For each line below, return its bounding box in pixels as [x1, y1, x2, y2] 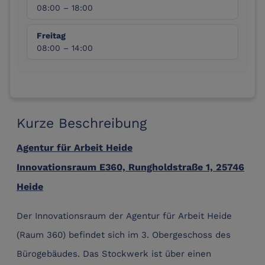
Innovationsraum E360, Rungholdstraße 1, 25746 [17, 161, 244, 173]
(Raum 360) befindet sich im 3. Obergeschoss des [17, 228, 231, 241]
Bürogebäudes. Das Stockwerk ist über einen [17, 247, 211, 260]
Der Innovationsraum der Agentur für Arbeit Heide [17, 209, 232, 222]
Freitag [37, 31, 66, 40]
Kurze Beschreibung [17, 112, 147, 132]
